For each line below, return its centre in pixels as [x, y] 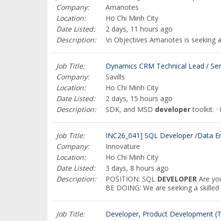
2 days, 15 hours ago [139, 98]
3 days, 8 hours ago [137, 168]
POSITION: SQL [131, 179]
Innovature [123, 146]
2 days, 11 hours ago [139, 29]
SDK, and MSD [130, 109]
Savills [115, 77]
